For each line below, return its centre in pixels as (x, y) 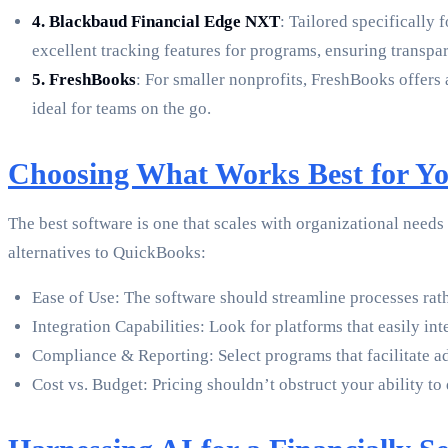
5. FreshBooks (84, 80)
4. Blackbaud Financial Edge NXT (156, 22)
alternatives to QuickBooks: (107, 253)
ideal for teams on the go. (121, 109)
